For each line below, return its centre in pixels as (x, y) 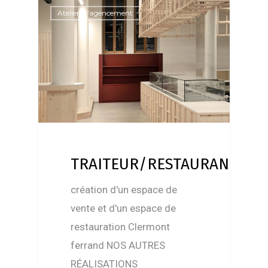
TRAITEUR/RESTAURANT (154, 164)
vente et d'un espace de (124, 208)
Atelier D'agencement (95, 13)
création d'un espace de (124, 189)
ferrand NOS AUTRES (118, 245)
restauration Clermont (121, 226)
